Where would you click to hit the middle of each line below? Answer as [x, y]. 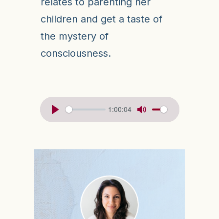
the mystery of [74, 36]
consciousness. [76, 53]
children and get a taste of [101, 19]
